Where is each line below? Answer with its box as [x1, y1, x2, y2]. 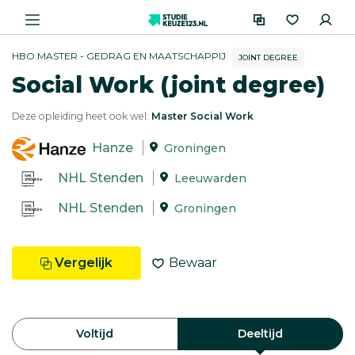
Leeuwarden [174, 171, 246, 186]
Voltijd [76, 326, 114, 341]
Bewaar [169, 255, 217, 270]
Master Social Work [151, 110, 254, 122]
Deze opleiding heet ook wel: [12, 110, 151, 122]
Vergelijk [55, 255, 113, 270]
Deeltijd [237, 326, 283, 341]
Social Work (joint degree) [12, 71, 325, 98]
